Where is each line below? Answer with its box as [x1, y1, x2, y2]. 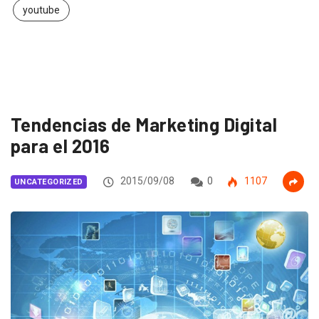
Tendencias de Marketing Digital [11, 113, 277, 136]
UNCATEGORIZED [14, 177, 83, 187]
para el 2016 [11, 135, 110, 157]
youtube [23, 4, 60, 16]
